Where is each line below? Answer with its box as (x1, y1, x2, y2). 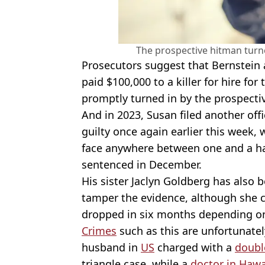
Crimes (82, 223, 117, 238)
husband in (82, 240, 141, 254)
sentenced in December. (82, 157, 202, 172)
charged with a (154, 240, 235, 254)
